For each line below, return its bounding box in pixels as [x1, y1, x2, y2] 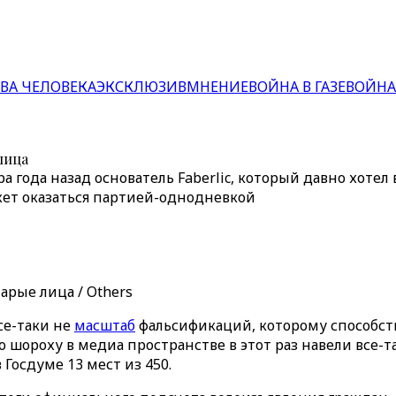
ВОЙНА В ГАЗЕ [248, 77, 346, 96]
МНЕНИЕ [187, 77, 248, 96]
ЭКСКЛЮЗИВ [96, 77, 187, 96]
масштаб [74, 316, 135, 335]
